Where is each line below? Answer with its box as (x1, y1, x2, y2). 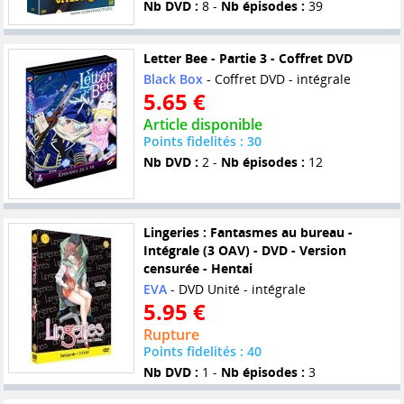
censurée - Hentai (142, 259, 252, 277)
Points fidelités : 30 (142, 132, 262, 150)
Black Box (142, 69, 203, 87)
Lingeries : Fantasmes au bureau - (142, 223, 353, 241)
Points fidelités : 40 (142, 342, 262, 360)
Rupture (142, 324, 199, 344)
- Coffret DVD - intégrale (202, 69, 351, 87)
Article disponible (142, 114, 262, 134)
